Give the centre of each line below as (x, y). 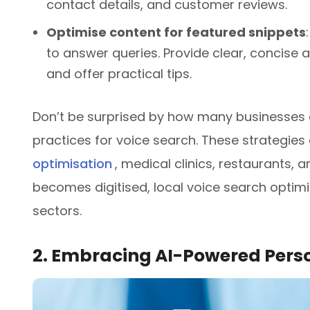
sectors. (57, 210)
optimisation (72, 163)
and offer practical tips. (119, 73)
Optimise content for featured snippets (176, 32)
